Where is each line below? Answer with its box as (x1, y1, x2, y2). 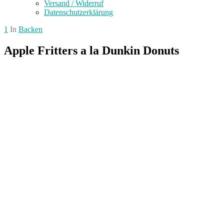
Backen (18, 24, 42, 33)
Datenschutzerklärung (44, 7, 113, 16)
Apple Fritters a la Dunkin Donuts (4, 43, 179, 57)
